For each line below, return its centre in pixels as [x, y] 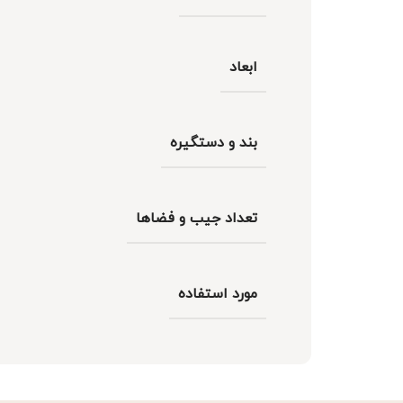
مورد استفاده [218, 294]
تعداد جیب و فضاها [197, 218]
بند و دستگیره [214, 143]
